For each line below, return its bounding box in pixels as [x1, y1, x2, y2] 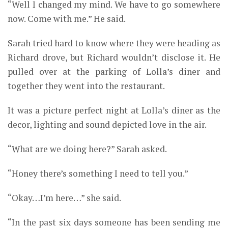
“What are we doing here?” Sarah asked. [8, 143, 167, 155]
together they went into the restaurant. [8, 80, 165, 92]
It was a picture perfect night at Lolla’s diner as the [8, 104, 220, 117]
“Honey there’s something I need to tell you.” [8, 167, 188, 180]
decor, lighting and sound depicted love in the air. [8, 119, 207, 131]
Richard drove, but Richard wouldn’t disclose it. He [8, 51, 220, 64]
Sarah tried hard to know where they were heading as [8, 37, 220, 49]
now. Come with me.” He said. [8, 13, 126, 25]
